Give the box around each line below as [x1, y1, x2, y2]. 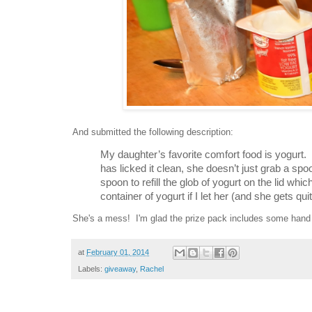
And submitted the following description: [72, 126, 233, 137]
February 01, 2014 [86, 248, 149, 257]
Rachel [140, 265, 164, 274]
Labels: [78, 265, 104, 274]
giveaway [104, 265, 136, 274]
